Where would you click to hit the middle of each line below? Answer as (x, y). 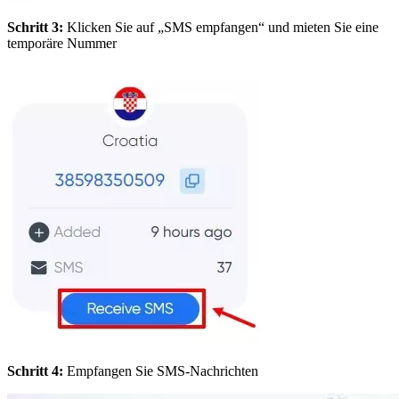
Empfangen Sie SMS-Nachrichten (161, 370)
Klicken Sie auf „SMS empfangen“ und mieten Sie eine (221, 27)
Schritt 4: (35, 370)
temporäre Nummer (62, 43)
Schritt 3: (35, 27)
